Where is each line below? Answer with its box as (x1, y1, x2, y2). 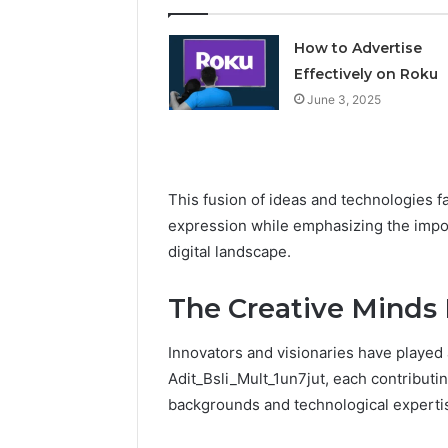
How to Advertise (293, 38, 422, 57)
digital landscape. (168, 241, 291, 261)
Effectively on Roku (293, 64, 438, 83)
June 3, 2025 (306, 91, 381, 107)
